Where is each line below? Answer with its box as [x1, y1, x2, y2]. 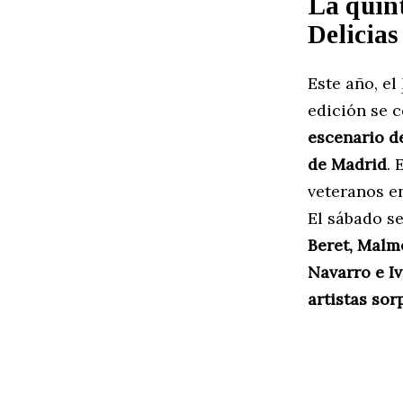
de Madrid [308, 153, 387, 175]
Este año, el [308, 72, 401, 94]
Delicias [308, 19, 399, 49]
